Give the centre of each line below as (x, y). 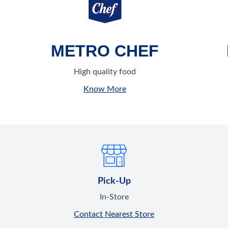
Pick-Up (114, 181)
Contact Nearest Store (114, 215)
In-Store (114, 197)
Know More (105, 89)
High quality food (105, 72)
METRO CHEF (105, 51)
